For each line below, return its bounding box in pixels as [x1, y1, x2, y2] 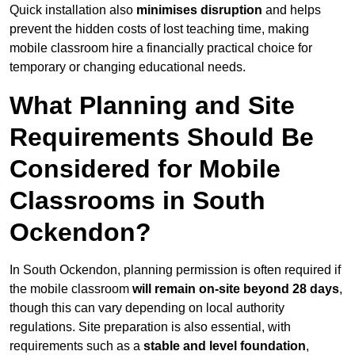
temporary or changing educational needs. [10, 60, 246, 74]
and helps [262, 3, 321, 17]
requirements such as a [10, 339, 143, 353]
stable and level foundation [143, 339, 306, 353]
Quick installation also [10, 3, 136, 17]
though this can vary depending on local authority [10, 301, 284, 315]
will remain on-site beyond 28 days [132, 282, 339, 296]
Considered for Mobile [10, 155, 281, 184]
